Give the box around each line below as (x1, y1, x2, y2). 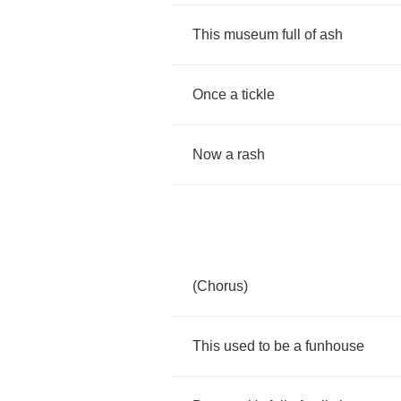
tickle (242, 87, 275, 102)
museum (224, 27, 278, 42)
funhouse (305, 338, 364, 354)
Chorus (197, 278, 243, 294)
